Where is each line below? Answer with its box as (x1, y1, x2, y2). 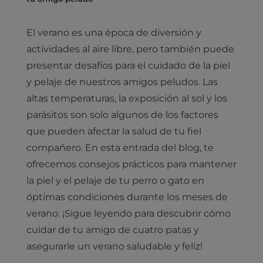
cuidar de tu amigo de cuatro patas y (26, 224, 199, 236)
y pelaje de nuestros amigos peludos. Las (26, 76, 218, 88)
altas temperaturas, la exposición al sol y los (26, 92, 227, 104)
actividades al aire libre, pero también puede (26, 43, 234, 55)
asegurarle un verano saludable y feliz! (26, 240, 203, 252)
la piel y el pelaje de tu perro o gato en (26, 174, 204, 187)
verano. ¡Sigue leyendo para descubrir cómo (26, 207, 231, 220)
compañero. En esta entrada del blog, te (26, 141, 214, 154)
